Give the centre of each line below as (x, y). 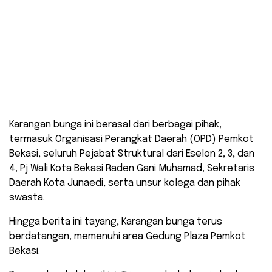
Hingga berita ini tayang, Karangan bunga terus (116, 222)
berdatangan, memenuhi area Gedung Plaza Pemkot (127, 236)
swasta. (27, 197)
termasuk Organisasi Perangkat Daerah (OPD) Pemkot (131, 139)
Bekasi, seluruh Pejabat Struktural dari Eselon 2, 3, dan (132, 154)
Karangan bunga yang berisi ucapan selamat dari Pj (141, 69)
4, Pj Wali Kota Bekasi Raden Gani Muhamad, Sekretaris (132, 168)
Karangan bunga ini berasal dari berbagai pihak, (115, 124)
